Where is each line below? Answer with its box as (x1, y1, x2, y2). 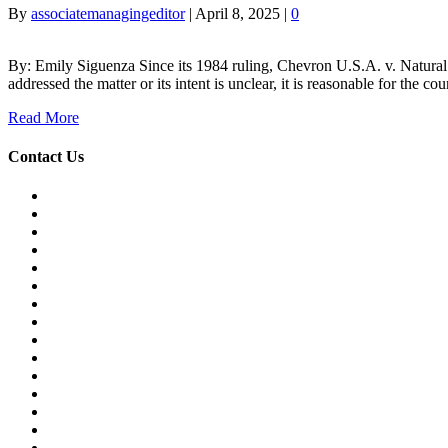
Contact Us (8, 147, 84, 165)
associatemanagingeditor (31, 4, 185, 22)
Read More (8, 108, 79, 126)
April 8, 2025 (195, 4, 280, 22)
